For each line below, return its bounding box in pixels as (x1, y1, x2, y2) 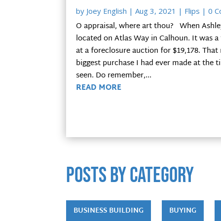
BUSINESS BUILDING (74, 204, 144, 217)
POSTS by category (66, 162, 194, 188)
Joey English (86, 5, 127, 16)
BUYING (169, 204, 197, 217)
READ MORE (76, 81, 122, 95)
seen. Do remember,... (76, 69, 152, 82)
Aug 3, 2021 (135, 5, 177, 16)
